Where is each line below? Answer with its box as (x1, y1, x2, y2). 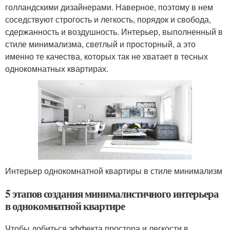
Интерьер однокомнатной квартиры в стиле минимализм (5, 165, 222, 177)
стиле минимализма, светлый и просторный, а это (5, 38, 196, 50)
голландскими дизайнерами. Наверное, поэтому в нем (5, 1, 213, 13)
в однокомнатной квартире (5, 198, 125, 214)
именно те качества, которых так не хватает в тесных (5, 50, 208, 62)
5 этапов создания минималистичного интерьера (5, 186, 219, 202)
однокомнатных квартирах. (5, 63, 108, 74)
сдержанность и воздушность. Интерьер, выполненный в (5, 26, 223, 37)
